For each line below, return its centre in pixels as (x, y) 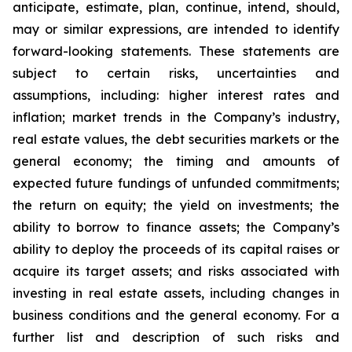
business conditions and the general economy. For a (176, 315)
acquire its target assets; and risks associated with (176, 271)
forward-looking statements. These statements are (176, 51)
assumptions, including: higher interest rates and (176, 95)
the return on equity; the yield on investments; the (176, 205)
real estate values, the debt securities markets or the (176, 139)
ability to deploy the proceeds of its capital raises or (176, 249)
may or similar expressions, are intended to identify (176, 29)
